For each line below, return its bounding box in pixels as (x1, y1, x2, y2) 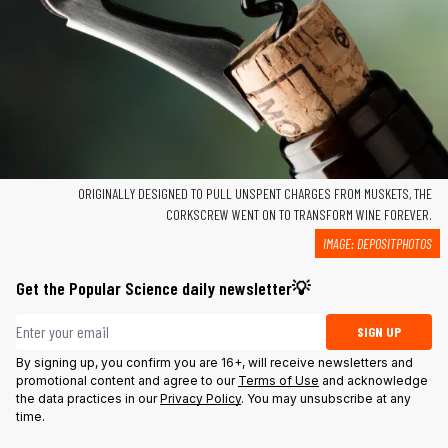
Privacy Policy (160, 390, 241, 406)
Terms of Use (238, 372, 319, 388)
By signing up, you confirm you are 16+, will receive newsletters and (16, 354, 413, 370)
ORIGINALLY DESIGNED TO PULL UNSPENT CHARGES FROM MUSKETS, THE (78, 184, 432, 202)
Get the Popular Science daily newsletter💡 (16, 276, 310, 299)
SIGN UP (357, 322, 402, 340)
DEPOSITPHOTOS (357, 234, 432, 252)
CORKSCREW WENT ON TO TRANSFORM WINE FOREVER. (166, 205, 432, 223)
